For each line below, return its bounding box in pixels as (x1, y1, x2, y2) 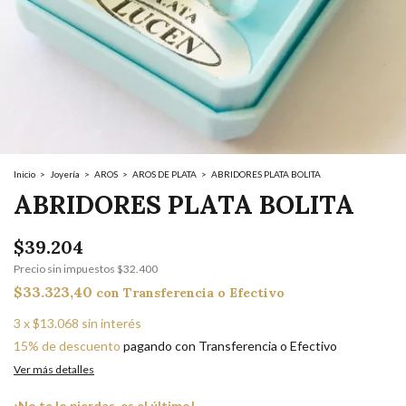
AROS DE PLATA (132, 169, 198, 179)
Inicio (14, 169, 35, 179)
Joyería (50, 169, 80, 179)
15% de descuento (14, 338, 121, 353)
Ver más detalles (14, 362, 94, 376)
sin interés (82, 315, 141, 331)
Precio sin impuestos (14, 262, 117, 275)
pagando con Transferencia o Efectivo (121, 338, 337, 353)
